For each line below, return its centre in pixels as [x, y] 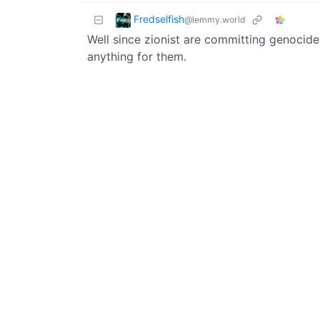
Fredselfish [159, 19]
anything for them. [137, 56]
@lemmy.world [215, 19]
